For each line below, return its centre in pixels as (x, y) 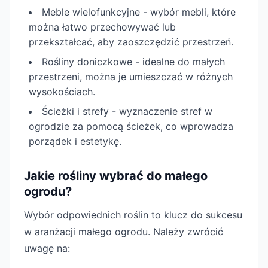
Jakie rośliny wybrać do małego (116, 176)
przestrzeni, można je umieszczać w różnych (131, 77)
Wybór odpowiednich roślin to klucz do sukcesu (133, 215)
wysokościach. (62, 92)
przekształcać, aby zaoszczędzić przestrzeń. (131, 42)
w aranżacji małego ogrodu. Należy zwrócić (124, 232)
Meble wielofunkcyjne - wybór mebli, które (139, 12)
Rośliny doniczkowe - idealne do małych (133, 62)
